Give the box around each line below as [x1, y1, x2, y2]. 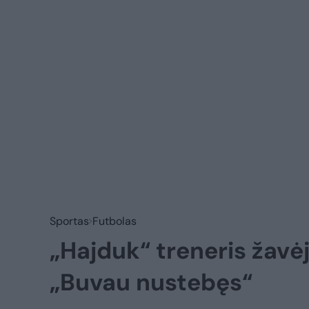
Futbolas [92, 213, 137, 228]
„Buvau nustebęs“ [50, 266, 252, 298]
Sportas [50, 213, 89, 228]
